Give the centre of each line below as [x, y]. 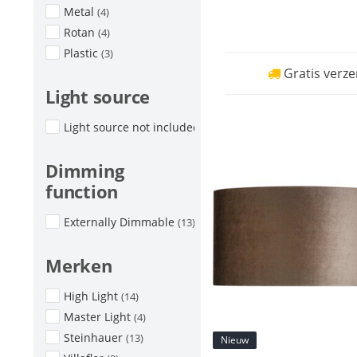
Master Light [99, 317]
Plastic [82, 53]
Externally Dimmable [121, 222]
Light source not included [133, 127]
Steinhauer [95, 337]
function [82, 191]
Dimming [85, 171]
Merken [79, 265]
